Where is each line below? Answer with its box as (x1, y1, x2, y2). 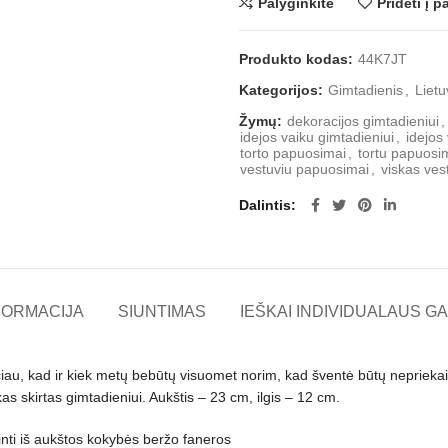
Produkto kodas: (239, 50, 357, 67)
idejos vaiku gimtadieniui (240, 128, 394, 145)
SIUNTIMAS (118, 302, 206, 320)
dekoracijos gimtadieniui (287, 112, 439, 129)
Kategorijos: (239, 81, 327, 98)
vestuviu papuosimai (240, 160, 369, 177)
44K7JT (358, 50, 407, 67)
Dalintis (239, 196, 291, 213)
